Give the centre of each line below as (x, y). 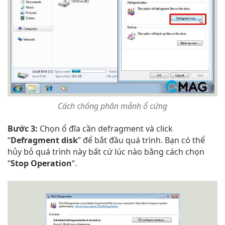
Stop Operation (41, 163)
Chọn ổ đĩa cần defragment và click (105, 128)
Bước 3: (23, 128)
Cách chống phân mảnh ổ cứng (113, 106)
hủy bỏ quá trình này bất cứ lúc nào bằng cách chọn (106, 151)
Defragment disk (44, 140)
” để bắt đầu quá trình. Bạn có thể (141, 140)
